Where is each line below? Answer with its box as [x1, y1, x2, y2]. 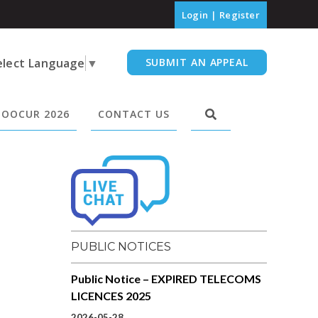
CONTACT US [98, 107, 170, 121]
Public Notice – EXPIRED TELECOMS [71, 272, 261, 285]
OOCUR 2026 [1, 107, 70, 121]
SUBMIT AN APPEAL [145, 55, 248, 69]
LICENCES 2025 [71, 289, 151, 302]
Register [219, 8, 260, 21]
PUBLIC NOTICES [71, 240, 171, 253]
